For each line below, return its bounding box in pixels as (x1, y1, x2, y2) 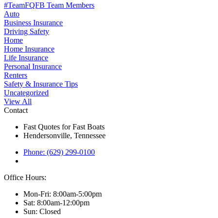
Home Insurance (4, 45, 54, 54)
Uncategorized (4, 89, 49, 97)
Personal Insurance (4, 62, 62, 71)
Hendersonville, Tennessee (23, 131, 106, 140)
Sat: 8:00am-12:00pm (23, 199, 90, 207)
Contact (4, 106, 28, 115)
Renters (4, 71, 27, 80)
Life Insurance (4, 54, 48, 62)
